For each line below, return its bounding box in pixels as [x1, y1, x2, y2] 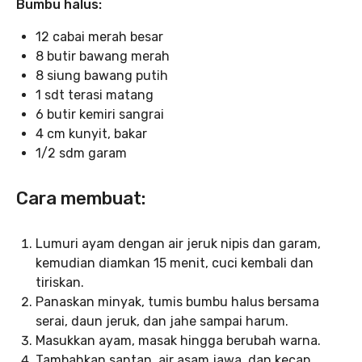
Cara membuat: [16, 187, 145, 209]
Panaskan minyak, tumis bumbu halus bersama [36, 293, 319, 309]
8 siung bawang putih [36, 67, 168, 83]
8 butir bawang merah [36, 48, 170, 64]
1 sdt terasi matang [36, 86, 154, 103]
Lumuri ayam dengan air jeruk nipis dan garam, [36, 235, 321, 251]
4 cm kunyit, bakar [36, 125, 147, 141]
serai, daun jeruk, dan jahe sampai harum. [36, 313, 288, 329]
